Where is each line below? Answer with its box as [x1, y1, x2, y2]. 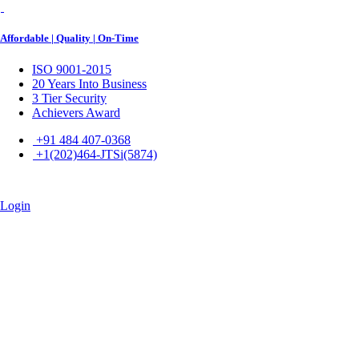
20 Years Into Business [32, 77, 147, 91]
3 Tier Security [32, 91, 107, 106]
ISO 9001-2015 [32, 63, 111, 77]
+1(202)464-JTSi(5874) [33, 147, 157, 162]
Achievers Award [32, 106, 120, 120]
